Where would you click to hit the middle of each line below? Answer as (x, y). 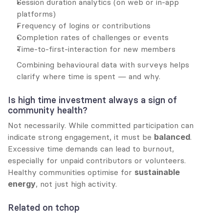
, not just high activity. (76, 184)
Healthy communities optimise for (71, 172)
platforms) (36, 14)
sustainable (157, 172)
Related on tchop (44, 208)
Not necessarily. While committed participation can (101, 125)
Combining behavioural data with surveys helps (103, 65)
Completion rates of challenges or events (93, 37)
